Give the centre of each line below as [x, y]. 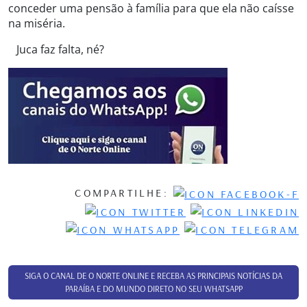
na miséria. [37, 23]
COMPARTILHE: [124, 193]
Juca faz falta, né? [56, 49]
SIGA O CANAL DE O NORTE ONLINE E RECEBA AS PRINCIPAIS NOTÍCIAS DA [153, 275]
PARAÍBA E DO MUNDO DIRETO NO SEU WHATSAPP [153, 288]
